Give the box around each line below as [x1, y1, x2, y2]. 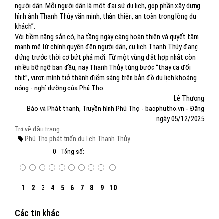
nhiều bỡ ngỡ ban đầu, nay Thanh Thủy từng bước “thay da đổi [15, 63, 191, 72]
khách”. [15, 22, 35, 31]
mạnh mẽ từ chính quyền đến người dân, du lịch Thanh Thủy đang [15, 43, 198, 51]
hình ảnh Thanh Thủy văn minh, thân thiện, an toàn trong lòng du [15, 12, 196, 21]
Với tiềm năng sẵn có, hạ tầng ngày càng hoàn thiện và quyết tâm [15, 32, 199, 41]
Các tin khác [15, 208, 60, 218]
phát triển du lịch [48, 135, 96, 143]
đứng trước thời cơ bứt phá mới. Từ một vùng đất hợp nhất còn [15, 53, 196, 62]
